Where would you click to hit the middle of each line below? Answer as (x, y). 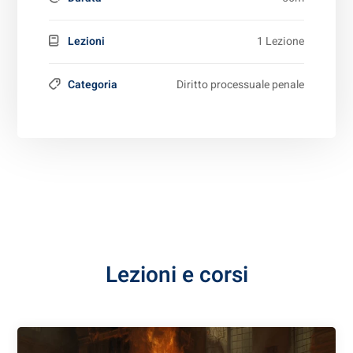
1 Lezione (280, 41)
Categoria (93, 84)
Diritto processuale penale (240, 84)
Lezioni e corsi (176, 275)
